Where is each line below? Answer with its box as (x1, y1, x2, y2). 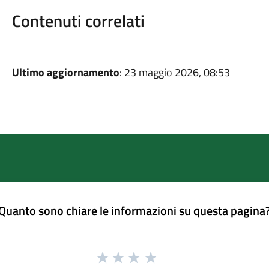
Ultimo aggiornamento (11, 64, 119, 80)
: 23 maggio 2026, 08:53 (119, 64, 230, 80)
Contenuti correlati (11, 8, 145, 34)
